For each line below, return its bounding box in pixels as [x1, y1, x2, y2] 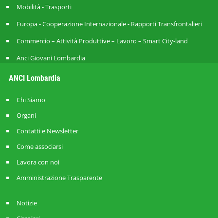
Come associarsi [16, 142, 63, 151]
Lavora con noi [16, 157, 59, 166]
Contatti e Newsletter [16, 126, 78, 135]
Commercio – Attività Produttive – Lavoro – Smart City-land [16, 36, 188, 45]
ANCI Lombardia [8, 73, 66, 83]
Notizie [16, 198, 37, 207]
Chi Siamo [16, 95, 45, 104]
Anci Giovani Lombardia [16, 53, 85, 62]
